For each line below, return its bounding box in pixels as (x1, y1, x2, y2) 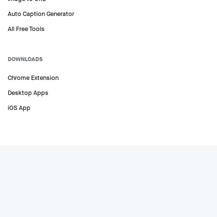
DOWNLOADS (8, 55, 43, 63)
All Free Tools (8, 25, 45, 33)
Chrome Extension (8, 74, 59, 82)
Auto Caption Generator (8, 10, 74, 18)
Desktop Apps (8, 89, 48, 97)
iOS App (8, 104, 31, 112)
